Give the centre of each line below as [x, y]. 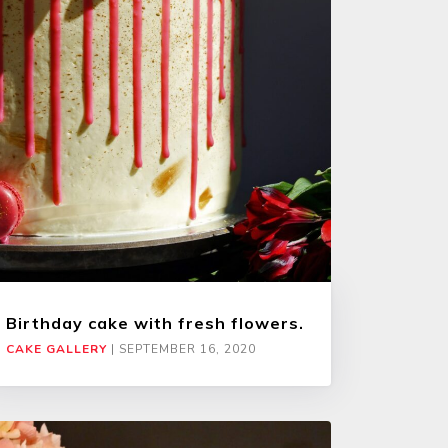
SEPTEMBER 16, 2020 [187, 348]
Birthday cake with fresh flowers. [155, 322]
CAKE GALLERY [56, 348]
